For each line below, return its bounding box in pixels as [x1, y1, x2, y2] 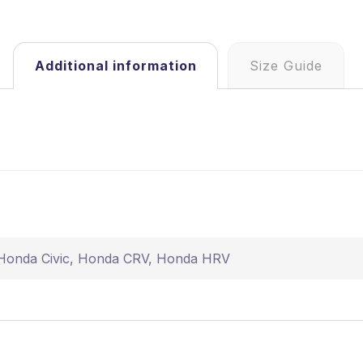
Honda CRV [77, 250, 148, 267]
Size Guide [250, 58, 323, 75]
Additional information [34, 58, 197, 75]
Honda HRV [156, 250, 230, 267]
